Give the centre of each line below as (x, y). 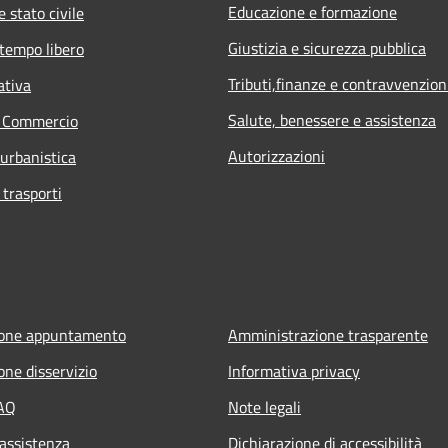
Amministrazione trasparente (328, 334)
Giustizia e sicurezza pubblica (327, 47)
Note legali (264, 406)
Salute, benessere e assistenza (332, 119)
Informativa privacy (294, 370)
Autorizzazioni (276, 155)
